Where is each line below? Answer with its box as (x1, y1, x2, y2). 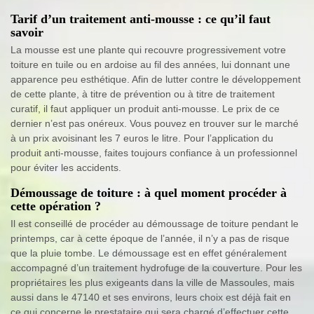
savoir (11, 25, 43, 39)
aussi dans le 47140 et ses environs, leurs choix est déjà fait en (11, 291, 291, 303)
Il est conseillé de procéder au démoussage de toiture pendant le (11, 217, 299, 229)
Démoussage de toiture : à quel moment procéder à (11, 185, 287, 200)
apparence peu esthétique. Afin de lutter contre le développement (11, 73, 301, 85)
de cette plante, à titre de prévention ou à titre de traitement (11, 88, 275, 100)
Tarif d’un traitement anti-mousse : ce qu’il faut (11, 11, 271, 26)
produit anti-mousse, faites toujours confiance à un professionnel (11, 146, 297, 158)
